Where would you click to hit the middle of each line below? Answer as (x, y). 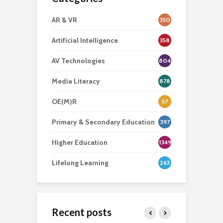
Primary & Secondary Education (103, 122)
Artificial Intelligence (85, 40)
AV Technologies (78, 60)
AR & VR (64, 20)
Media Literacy (76, 81)
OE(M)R (64, 101)
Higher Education (80, 142)
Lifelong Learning (80, 163)
